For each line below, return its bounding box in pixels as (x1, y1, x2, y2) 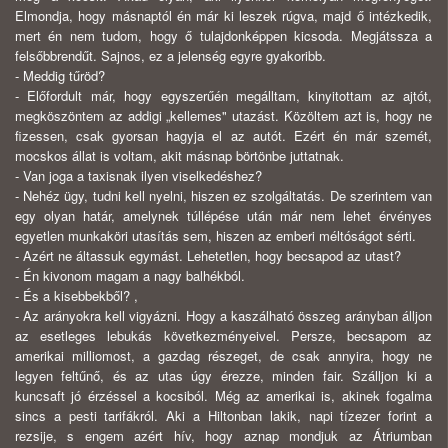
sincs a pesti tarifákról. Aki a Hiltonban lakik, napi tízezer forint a (15, 406, 432, 426)
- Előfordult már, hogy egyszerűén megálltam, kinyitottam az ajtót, (15, 86, 432, 106)
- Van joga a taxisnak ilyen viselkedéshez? (15, 166, 262, 186)
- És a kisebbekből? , (15, 286, 138, 306)
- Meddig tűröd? (15, 66, 105, 86)
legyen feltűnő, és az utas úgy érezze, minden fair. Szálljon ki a (15, 366, 432, 386)
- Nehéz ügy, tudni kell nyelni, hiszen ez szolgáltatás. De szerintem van (15, 186, 432, 206)
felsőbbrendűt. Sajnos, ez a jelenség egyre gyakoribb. (15, 46, 326, 66)
